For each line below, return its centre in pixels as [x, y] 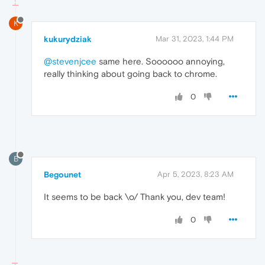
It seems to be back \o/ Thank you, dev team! [135, 197]
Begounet [62, 175]
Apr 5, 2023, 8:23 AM [195, 174]
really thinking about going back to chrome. [130, 74]
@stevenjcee [70, 62]
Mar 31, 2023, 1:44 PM [195, 39]
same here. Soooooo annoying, [161, 62]
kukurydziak [68, 39]
